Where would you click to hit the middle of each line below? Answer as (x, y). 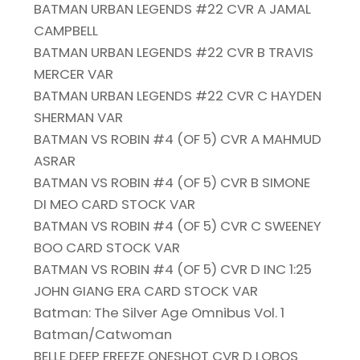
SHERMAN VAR (79, 118)
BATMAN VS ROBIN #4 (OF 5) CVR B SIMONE (172, 183)
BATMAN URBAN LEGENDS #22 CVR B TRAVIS (174, 53)
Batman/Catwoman (103, 335)
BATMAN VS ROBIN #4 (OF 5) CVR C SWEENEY (178, 226)
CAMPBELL (66, 31)
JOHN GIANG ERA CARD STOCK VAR (146, 291)
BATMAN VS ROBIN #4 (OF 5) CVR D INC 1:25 (173, 270)
